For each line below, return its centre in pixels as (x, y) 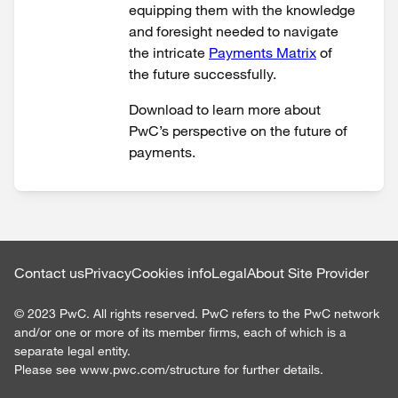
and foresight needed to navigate (234, 31)
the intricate (169, 52)
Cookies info (171, 273)
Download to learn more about (225, 109)
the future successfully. (203, 74)
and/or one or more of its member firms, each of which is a (180, 332)
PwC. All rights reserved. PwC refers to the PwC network (219, 314)
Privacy (108, 273)
